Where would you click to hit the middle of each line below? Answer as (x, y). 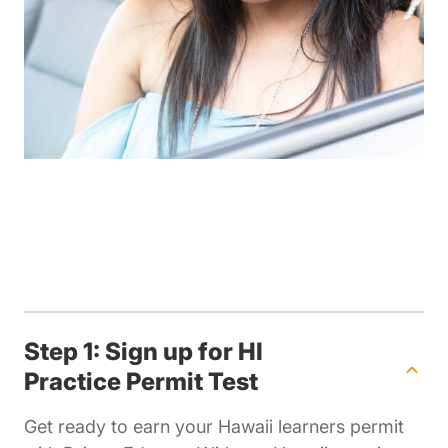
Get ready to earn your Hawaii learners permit (214, 427)
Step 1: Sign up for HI (143, 352)
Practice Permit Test (141, 382)
